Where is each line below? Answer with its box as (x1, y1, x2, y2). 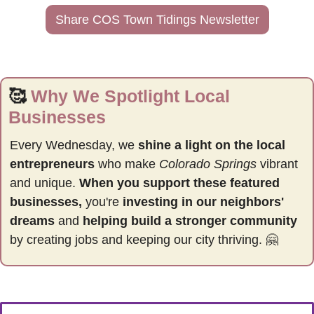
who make (95, 156, 159, 171)
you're (82, 194, 123, 209)
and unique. (10, 175, 79, 190)
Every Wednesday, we (10, 137, 138, 152)
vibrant (257, 156, 298, 171)
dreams (10, 213, 55, 228)
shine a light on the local (138, 137, 285, 152)
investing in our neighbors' (123, 194, 284, 209)
